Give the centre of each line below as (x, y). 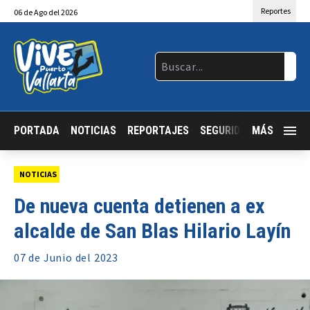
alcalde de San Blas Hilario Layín (152, 231)
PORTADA (37, 130)
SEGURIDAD (227, 130)
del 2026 (62, 12)
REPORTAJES (158, 130)
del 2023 (95, 257)
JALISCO (285, 130)
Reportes (276, 11)
